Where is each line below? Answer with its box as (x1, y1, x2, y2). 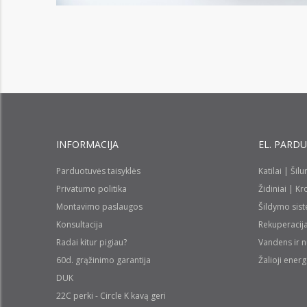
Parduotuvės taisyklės (56, 165, 140, 177)
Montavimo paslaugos (56, 201, 143, 212)
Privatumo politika (56, 183, 127, 195)
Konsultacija (56, 219, 103, 230)
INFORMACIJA (56, 138, 119, 151)
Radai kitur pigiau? (56, 236, 127, 248)
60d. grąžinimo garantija (56, 254, 151, 266)
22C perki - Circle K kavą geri (56, 290, 166, 302)
